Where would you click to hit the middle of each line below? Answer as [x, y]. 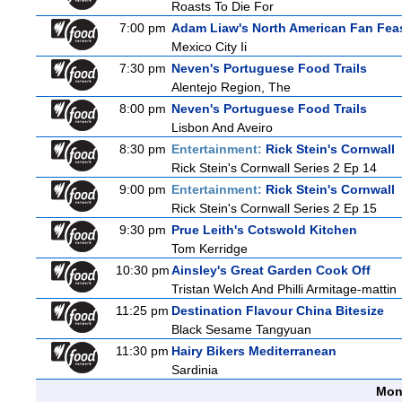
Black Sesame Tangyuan [241, 329]
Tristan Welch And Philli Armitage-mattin [284, 289]
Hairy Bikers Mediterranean [254, 351]
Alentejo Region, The [231, 87]
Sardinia [195, 370]
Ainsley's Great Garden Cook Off [271, 270]
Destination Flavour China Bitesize [278, 310]
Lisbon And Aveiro [222, 127]
